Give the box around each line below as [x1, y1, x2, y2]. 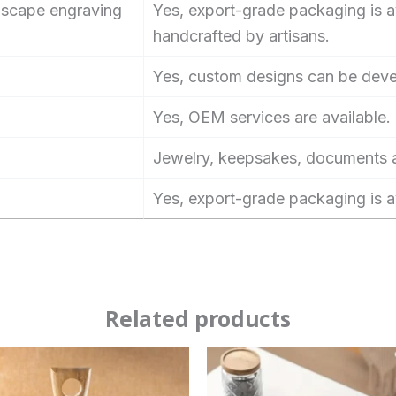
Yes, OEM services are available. [153, 107, 391, 126]
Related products [105, 303, 291, 334]
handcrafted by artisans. [153, 26, 330, 45]
